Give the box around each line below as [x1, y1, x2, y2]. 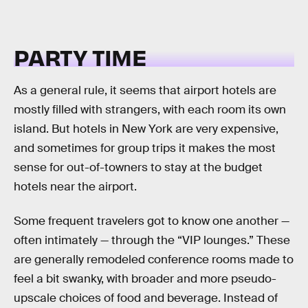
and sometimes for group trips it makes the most [14, 141, 276, 156]
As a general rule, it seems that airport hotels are [14, 83, 276, 98]
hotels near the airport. [14, 179, 137, 195]
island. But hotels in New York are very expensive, [14, 122, 278, 137]
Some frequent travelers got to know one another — [14, 213, 289, 228]
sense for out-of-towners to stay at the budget [14, 160, 263, 175]
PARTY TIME [14, 42, 147, 71]
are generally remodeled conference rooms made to [14, 252, 294, 267]
